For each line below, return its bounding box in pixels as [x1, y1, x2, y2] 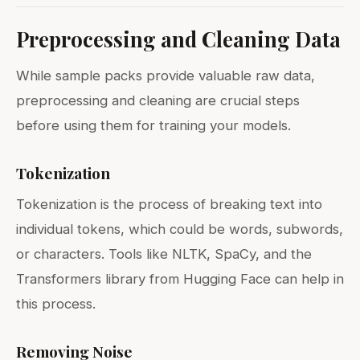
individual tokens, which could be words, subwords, [16, 220, 343, 237]
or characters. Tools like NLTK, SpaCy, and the [16, 245, 312, 262]
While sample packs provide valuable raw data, [16, 67, 315, 84]
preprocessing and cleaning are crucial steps [16, 92, 300, 108]
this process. [16, 295, 96, 312]
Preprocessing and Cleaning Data [16, 24, 341, 52]
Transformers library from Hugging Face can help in [16, 270, 344, 287]
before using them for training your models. [16, 117, 291, 133]
